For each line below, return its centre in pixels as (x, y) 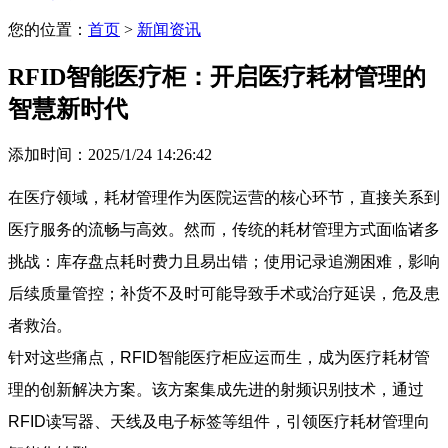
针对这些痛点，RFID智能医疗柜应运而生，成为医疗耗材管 (219, 357)
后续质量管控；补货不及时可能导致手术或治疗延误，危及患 (224, 293)
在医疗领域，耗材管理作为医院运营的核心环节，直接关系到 (224, 197)
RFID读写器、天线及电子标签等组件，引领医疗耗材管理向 (219, 421)
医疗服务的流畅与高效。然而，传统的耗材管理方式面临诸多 (224, 229)
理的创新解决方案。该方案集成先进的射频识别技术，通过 (216, 389)
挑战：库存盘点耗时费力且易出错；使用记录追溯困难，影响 (224, 261)
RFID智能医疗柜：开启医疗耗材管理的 (217, 76)
